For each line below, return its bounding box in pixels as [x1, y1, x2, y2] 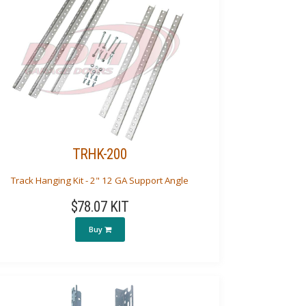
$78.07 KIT [71, 198, 128, 216]
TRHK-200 [72, 145, 127, 163]
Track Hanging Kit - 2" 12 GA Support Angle [11, 173, 189, 186]
